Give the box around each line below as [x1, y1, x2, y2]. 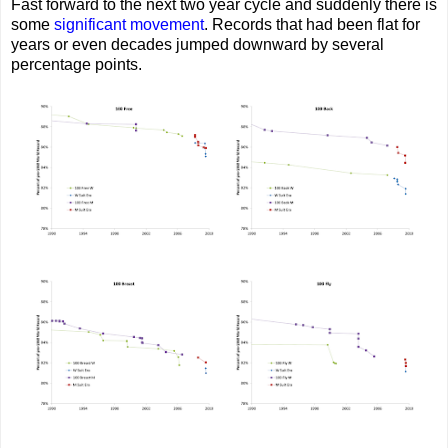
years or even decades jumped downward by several [11, 35, 384, 53]
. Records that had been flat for [204, 15, 420, 33]
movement [130, 15, 204, 33]
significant [54, 15, 126, 33]
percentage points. [11, 55, 142, 73]
